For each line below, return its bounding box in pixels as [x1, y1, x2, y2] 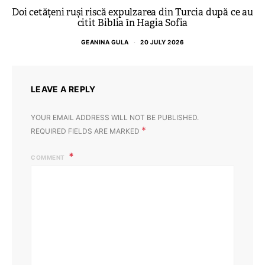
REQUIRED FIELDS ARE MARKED [31, 127, 141, 135]
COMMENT [31, 154, 66, 161]
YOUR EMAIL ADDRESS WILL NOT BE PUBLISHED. [31, 113, 199, 122]
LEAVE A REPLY [31, 84, 96, 94]
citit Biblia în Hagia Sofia [77, 17, 188, 29]
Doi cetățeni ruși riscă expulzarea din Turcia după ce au [12, 6, 253, 18]
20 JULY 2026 [140, 38, 185, 46]
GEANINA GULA [80, 38, 129, 46]
